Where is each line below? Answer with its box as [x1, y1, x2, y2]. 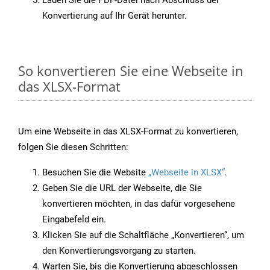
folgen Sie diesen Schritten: [18, 142, 128, 153]
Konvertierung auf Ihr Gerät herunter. [42, 10, 187, 22]
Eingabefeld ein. [42, 214, 106, 225]
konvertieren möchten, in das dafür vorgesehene [42, 198, 235, 210]
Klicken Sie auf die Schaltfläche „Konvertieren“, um [42, 230, 244, 241]
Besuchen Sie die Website [42, 167, 148, 178]
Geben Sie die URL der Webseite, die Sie [42, 183, 202, 194]
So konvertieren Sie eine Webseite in [18, 61, 243, 80]
